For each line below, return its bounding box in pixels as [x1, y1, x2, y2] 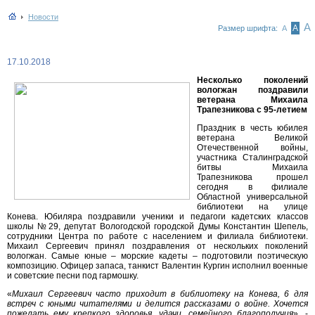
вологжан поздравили [197, 85, 308, 95]
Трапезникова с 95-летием [197, 105, 307, 115]
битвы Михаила [197, 162, 308, 172]
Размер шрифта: [218, 24, 280, 32]
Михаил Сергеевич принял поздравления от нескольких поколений [7, 241, 308, 251]
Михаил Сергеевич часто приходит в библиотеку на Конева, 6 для [12, 289, 308, 299]
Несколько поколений [197, 75, 308, 85]
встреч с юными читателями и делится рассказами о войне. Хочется [7, 299, 308, 309]
